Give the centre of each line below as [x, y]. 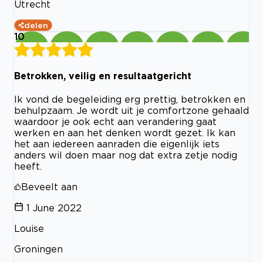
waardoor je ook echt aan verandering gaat [115, 122]
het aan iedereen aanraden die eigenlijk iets [117, 144]
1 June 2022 [54, 208]
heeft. [28, 166]
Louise [29, 229]
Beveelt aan [49, 187]
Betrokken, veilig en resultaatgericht [103, 75]
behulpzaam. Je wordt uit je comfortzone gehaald [131, 111]
